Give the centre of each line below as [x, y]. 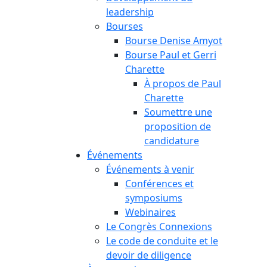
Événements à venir [150, 169]
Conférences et [159, 184]
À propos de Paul [183, 83]
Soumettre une [178, 112]
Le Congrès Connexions [159, 226]
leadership [130, 12]
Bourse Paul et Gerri [171, 55]
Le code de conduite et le [162, 241]
